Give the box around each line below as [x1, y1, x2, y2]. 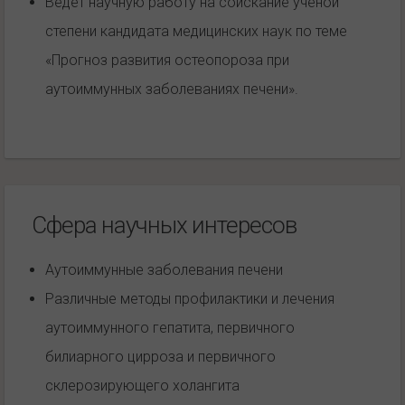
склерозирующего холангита [45, 376, 240, 394]
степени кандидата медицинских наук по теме [45, 22, 347, 40]
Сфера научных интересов [32, 211, 297, 239]
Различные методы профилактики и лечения [45, 289, 334, 307]
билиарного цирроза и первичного [45, 347, 276, 365]
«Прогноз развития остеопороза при [45, 51, 289, 69]
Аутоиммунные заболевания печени [45, 260, 283, 278]
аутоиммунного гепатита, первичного [45, 318, 295, 336]
